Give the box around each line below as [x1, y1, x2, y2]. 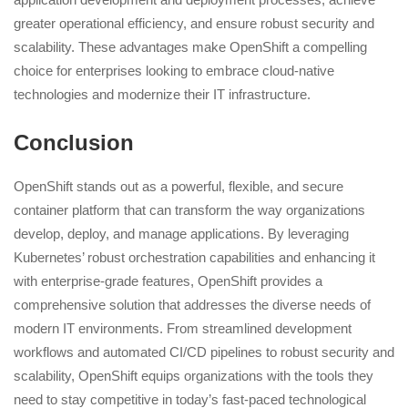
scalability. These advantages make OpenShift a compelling [14, 39, 367, 56]
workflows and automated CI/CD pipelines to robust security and [14, 343, 394, 360]
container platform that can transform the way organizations [14, 201, 365, 218]
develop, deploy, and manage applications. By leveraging [14, 225, 349, 241]
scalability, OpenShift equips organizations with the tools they [14, 367, 373, 383]
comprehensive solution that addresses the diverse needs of [14, 296, 371, 312]
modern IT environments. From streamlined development [14, 320, 352, 336]
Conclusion [14, 129, 134, 155]
